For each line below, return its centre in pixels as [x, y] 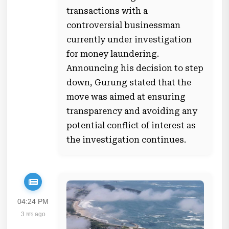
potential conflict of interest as [131, 125]
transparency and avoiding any [132, 111]
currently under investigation [129, 40]
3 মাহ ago [33, 214]
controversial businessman [124, 25]
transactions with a [107, 11]
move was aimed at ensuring [126, 97]
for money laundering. [113, 54]
